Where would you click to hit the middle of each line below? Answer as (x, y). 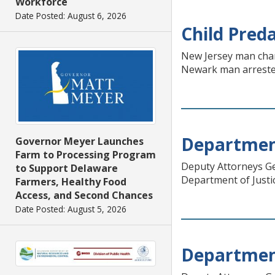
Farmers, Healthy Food (71, 181)
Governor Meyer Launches (79, 141)
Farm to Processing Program (86, 154)
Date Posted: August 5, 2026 (71, 209)
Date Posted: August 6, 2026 (71, 16)
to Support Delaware (67, 168)
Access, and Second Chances (84, 195)
